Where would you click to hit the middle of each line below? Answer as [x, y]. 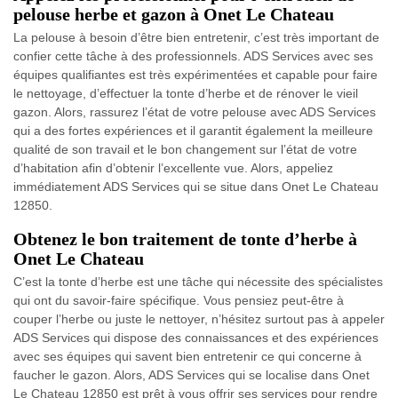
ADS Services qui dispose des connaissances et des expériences [196, 338]
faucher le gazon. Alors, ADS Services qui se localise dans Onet [191, 375]
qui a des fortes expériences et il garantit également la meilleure [193, 131]
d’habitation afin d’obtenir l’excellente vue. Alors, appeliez [173, 168]
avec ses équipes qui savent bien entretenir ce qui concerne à [187, 356]
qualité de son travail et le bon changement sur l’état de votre [185, 149]
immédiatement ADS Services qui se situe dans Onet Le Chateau [196, 187]
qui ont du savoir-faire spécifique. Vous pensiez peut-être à [179, 300]
